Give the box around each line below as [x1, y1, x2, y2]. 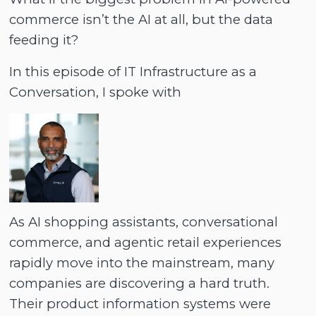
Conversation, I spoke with [9, 83, 182, 100]
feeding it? [9, 32, 79, 49]
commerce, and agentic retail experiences [9, 233, 282, 250]
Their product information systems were [9, 295, 272, 312]
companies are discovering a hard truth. [9, 274, 270, 291]
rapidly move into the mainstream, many [9, 254, 275, 271]
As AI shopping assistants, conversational [9, 213, 279, 230]
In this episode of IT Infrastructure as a [9, 63, 257, 80]
